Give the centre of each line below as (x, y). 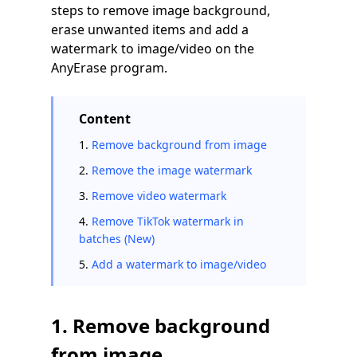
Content (105, 119)
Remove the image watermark (172, 170)
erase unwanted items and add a (150, 29)
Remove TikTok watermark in (168, 221)
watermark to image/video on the (153, 49)
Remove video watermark (159, 196)
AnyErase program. (109, 68)
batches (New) (117, 239)
